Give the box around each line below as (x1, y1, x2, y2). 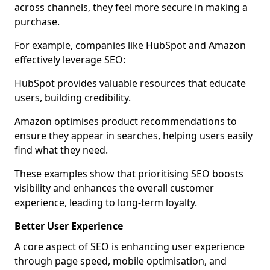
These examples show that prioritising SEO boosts (14, 167, 243, 180)
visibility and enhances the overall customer (14, 181, 214, 195)
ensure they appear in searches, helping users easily (14, 129, 253, 142)
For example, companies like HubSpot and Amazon (14, 39, 246, 52)
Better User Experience (14, 219, 123, 233)
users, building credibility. (14, 91, 131, 104)
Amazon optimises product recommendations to (14, 115, 237, 128)
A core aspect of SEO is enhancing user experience (14, 240, 245, 253)
